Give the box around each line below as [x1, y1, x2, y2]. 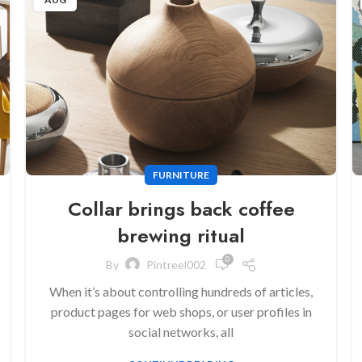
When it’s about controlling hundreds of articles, [49, 283, 313, 299]
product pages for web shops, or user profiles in [50, 303, 312, 319]
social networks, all [128, 323, 234, 339]
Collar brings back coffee [67, 194, 295, 223]
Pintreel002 [145, 258, 206, 272]
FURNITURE [153, 168, 209, 181]
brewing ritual [117, 221, 245, 250]
